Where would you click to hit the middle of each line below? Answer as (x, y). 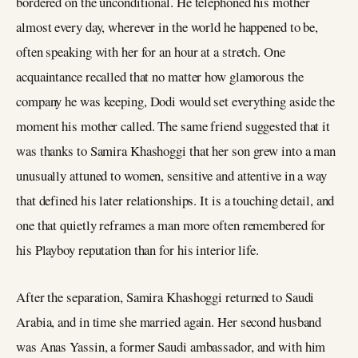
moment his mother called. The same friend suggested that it (173, 126)
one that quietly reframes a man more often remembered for (171, 225)
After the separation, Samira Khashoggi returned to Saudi (165, 296)
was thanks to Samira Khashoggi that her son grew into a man (176, 151)
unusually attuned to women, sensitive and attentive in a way (171, 176)
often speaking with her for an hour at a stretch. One (151, 52)
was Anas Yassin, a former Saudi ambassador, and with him (171, 346)
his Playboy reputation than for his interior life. (137, 250)
